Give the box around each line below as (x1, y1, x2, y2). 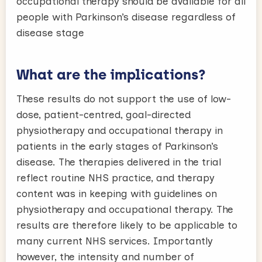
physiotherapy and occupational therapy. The (16, 203, 233, 215)
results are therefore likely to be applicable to (16, 219, 237, 231)
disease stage (16, 26, 84, 39)
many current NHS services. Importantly (16, 235, 213, 247)
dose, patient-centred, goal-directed (16, 108, 191, 120)
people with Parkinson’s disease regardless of (16, 11, 236, 23)
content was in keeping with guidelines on (16, 187, 217, 199)
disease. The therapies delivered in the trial (16, 156, 221, 168)
